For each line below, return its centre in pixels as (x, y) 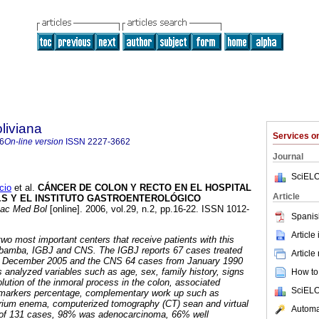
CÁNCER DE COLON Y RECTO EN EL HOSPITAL (145, 188)
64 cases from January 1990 (184, 261)
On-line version (34, 142)
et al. (23, 188)
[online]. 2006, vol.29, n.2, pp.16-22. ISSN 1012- (148, 209)
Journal (288, 157)
